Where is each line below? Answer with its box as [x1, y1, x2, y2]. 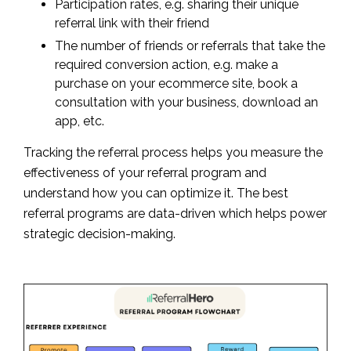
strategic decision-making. [24, 226, 175, 241]
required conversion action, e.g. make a [55, 56, 278, 72]
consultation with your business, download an [55, 94, 318, 110]
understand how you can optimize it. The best [24, 185, 288, 201]
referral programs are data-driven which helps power [24, 205, 327, 221]
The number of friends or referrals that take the [55, 38, 325, 53]
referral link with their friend [55, 15, 209, 31]
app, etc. [55, 113, 107, 128]
